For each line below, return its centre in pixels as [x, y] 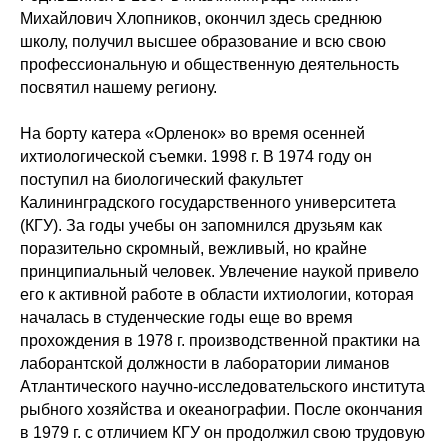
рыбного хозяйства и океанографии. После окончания [221, 409]
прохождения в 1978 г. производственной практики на [220, 340]
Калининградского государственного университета [208, 202]
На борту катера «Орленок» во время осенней [192, 133]
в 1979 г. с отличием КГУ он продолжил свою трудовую [222, 432]
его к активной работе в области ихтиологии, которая [217, 294]
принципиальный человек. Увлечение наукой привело [219, 271]
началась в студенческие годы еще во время [186, 317]
